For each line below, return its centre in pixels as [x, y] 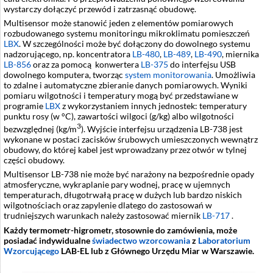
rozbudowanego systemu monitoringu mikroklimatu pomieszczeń [127, 34]
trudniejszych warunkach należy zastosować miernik [103, 216]
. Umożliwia [233, 75]
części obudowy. [34, 160]
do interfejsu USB [202, 65]
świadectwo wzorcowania [141, 240]
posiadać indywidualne [48, 240]
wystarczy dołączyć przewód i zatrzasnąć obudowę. [100, 9]
